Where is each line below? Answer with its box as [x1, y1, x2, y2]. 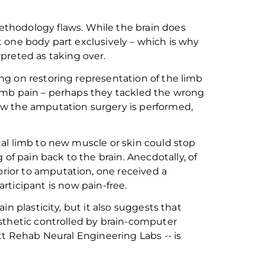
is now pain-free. [48, 179, 127, 191]
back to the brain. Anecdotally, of [40, 151, 198, 163]
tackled [115, 86, 151, 98]
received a [115, 165, 167, 177]
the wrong [151, 86, 205, 98]
